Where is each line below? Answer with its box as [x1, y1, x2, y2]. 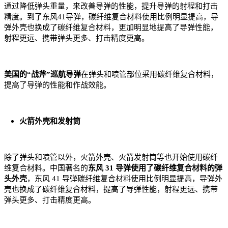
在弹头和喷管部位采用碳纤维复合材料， [81, 70, 218, 79]
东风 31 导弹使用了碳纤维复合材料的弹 [88, 164, 222, 173]
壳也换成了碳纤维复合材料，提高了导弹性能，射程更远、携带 [4, 185, 218, 194]
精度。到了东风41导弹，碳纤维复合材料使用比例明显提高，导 [4, 13, 218, 21]
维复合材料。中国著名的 [4, 164, 88, 173]
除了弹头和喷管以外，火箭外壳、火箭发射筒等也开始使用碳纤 [4, 153, 218, 162]
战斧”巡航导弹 [31, 70, 81, 79]
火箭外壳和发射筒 [19, 117, 80, 126]
